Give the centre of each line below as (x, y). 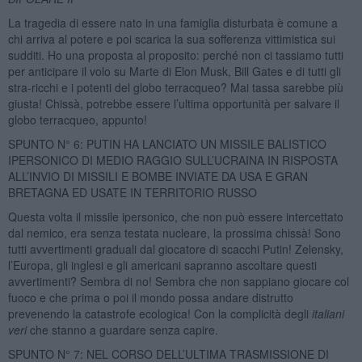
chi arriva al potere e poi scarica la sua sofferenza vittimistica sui (171, 38)
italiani (328, 313)
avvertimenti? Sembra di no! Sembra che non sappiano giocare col (178, 281)
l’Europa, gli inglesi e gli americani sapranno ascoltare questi (162, 265)
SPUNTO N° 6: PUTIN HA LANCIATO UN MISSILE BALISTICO (167, 143)
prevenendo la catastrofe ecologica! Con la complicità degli (160, 313)
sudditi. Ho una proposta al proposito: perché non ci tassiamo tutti (175, 55)
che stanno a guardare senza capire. (122, 329)
